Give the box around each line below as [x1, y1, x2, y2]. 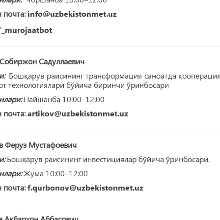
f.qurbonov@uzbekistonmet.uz [27, 182, 143, 192]
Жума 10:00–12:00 [21, 167, 88, 178]
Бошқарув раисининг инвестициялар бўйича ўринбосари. [4, 153, 210, 164]
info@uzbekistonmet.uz [27, 8, 117, 19]
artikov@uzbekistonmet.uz [27, 108, 128, 118]
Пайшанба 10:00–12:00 [21, 93, 105, 104]
